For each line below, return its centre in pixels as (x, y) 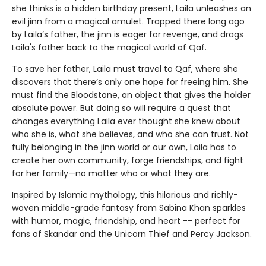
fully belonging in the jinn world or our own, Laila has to (124, 147)
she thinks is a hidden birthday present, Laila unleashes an (132, 8)
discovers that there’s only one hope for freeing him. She (130, 82)
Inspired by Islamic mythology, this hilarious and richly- (125, 194)
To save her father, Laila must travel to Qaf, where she (125, 69)
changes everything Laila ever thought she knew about (126, 121)
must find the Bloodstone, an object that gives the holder (131, 95)
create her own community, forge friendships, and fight (128, 160)
